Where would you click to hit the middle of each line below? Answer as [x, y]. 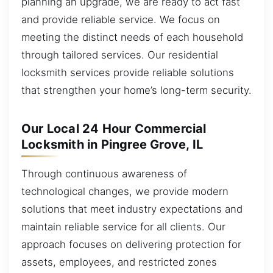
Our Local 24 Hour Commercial [114, 129]
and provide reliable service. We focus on [121, 19]
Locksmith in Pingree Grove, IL [112, 144]
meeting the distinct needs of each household [132, 37]
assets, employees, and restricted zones [119, 262]
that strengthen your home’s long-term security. [136, 90]
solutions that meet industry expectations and [132, 209]
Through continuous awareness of [104, 173]
